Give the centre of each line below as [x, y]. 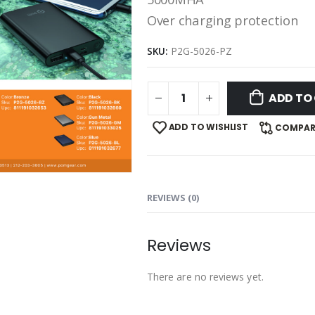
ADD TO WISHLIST [208, 127]
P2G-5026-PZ [201, 51]
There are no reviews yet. [205, 276]
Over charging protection [223, 20]
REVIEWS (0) [173, 197]
